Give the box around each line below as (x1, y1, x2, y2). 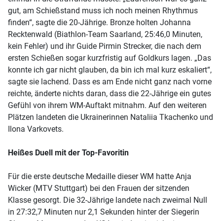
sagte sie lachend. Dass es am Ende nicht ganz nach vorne (8, 76, 212, 86)
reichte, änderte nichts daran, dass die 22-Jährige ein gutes (8, 88, 211, 98)
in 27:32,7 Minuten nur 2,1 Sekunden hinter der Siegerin (8, 207, 199, 217)
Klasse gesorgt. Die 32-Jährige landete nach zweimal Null (8, 195, 207, 205)
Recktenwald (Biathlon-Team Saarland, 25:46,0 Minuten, (8, 29, 202, 39)
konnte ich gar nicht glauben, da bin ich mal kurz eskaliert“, (8, 65, 212, 74)
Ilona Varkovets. (8, 124, 64, 134)
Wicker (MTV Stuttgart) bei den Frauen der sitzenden (8, 183, 189, 193)
